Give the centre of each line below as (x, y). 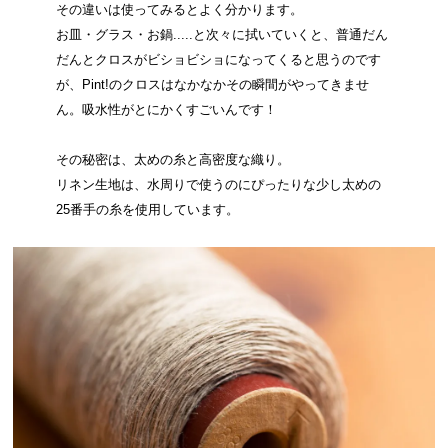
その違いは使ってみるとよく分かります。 (179, 10)
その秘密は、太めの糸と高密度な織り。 (172, 160)
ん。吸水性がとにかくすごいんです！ (166, 110)
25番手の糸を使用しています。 (147, 210)
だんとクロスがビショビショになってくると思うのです (218, 60)
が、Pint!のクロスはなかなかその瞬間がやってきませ (212, 85)
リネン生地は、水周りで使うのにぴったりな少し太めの (218, 185)
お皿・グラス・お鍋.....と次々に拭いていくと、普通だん (221, 35)
